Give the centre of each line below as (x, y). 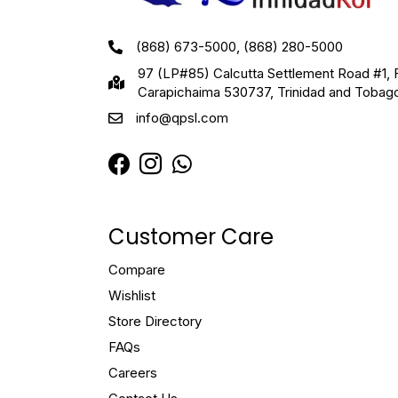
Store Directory (155, 322)
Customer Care (191, 237)
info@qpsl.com (182, 118)
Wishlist (132, 296)
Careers (133, 373)
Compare (137, 270)
